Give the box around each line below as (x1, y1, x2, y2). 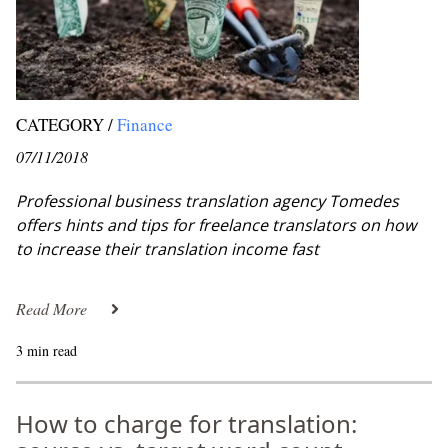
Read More (16, 298, 87, 319)
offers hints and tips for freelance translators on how (16, 214, 416, 236)
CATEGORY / (16, 113, 113, 136)
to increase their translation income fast (16, 238, 319, 260)
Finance (117, 113, 173, 136)
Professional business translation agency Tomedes (16, 190, 399, 212)
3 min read (16, 341, 77, 360)
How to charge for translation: (16, 407, 357, 440)
